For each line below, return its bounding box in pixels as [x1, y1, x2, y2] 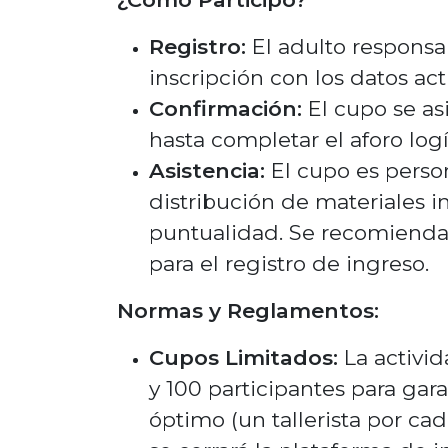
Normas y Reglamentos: [117, 298, 379, 323]
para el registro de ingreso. [149, 251, 429, 276]
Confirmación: [149, 96, 302, 121]
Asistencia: [149, 158, 265, 183]
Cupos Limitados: [149, 345, 338, 370]
